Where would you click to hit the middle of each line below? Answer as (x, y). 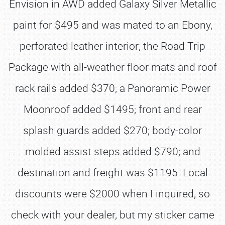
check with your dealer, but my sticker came (113, 214)
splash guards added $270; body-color (113, 130)
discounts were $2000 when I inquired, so (113, 193)
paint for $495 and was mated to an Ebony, (113, 25)
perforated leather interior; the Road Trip (113, 46)
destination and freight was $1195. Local (113, 172)
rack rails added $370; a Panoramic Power (113, 88)
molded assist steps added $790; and (113, 151)
